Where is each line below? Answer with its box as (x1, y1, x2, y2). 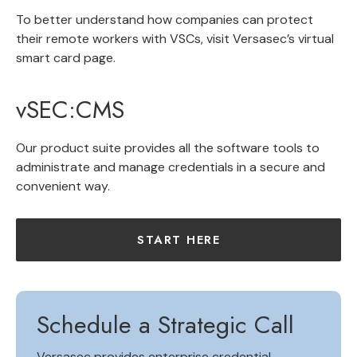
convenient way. (16, 178, 110, 194)
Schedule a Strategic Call (37, 308, 294, 342)
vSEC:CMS (16, 92, 124, 127)
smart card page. (16, 49, 116, 66)
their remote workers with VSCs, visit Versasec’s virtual (16, 30, 334, 47)
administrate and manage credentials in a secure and (16, 159, 325, 175)
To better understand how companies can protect (16, 11, 313, 28)
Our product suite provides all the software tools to (16, 139, 320, 156)
